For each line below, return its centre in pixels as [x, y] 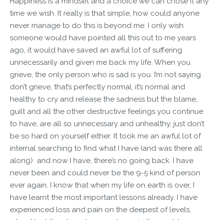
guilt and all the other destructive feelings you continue [107, 111]
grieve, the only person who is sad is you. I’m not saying [105, 74]
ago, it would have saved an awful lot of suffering [96, 50]
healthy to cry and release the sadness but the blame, [104, 99]
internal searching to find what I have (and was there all [106, 148]
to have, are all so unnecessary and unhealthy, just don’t [107, 124]
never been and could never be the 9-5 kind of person [105, 173]
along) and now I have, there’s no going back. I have [102, 160]
